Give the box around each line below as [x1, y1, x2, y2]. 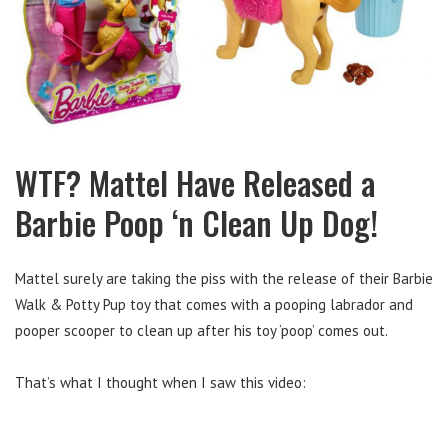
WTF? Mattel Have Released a [15, 158, 375, 206]
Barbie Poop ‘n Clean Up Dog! [15, 198, 378, 246]
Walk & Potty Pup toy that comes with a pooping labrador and [15, 294, 413, 314]
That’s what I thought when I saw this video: [15, 372, 306, 392]
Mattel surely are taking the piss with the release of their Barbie [15, 268, 433, 288]
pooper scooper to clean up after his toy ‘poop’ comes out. [15, 320, 388, 340]
